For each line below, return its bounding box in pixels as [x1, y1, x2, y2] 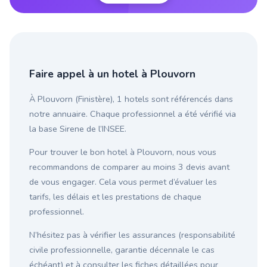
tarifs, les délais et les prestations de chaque [29, 191, 201, 203]
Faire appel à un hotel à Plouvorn [29, 67, 195, 82]
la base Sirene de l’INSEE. [29, 122, 126, 135]
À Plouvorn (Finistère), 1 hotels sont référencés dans [29, 92, 233, 105]
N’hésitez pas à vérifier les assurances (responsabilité [29, 229, 235, 241]
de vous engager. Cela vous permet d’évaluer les [29, 176, 217, 188]
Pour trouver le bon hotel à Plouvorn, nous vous [29, 146, 216, 159]
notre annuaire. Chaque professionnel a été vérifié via [29, 107, 236, 120]
